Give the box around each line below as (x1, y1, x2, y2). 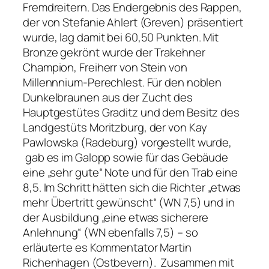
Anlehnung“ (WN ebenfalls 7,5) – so (23, 225, 198, 241)
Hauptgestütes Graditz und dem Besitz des (23, 104, 240, 121)
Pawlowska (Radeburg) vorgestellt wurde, (23, 134, 232, 151)
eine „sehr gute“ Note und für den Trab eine (23, 165, 238, 181)
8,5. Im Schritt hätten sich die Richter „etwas (23, 180, 241, 196)
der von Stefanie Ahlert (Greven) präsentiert (23, 14, 243, 31)
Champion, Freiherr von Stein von (23, 59, 187, 76)
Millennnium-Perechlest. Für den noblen (23, 74, 222, 91)
